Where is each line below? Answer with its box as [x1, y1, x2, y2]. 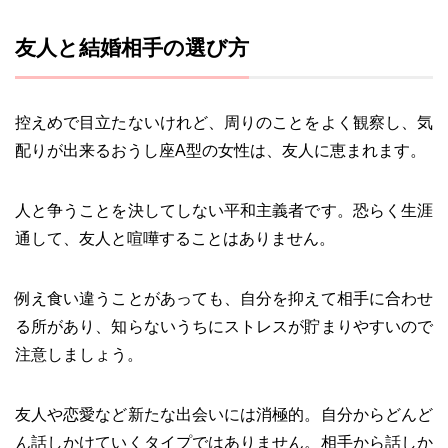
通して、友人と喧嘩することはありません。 [15, 230, 335, 247]
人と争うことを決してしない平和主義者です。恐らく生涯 [15, 202, 433, 219]
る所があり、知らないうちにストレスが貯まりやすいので [15, 318, 433, 335]
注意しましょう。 [15, 346, 143, 363]
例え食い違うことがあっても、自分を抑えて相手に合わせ [15, 290, 433, 307]
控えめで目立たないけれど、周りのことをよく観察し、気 [15, 114, 433, 131]
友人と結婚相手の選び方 [15, 36, 249, 59]
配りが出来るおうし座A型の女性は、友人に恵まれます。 [15, 142, 426, 159]
